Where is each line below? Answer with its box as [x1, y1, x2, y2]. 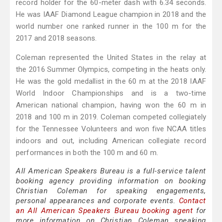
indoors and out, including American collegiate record [16, 136, 206, 146]
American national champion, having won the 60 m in [16, 101, 206, 110]
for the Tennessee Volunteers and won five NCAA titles [16, 124, 206, 134]
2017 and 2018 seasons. [16, 34, 97, 43]
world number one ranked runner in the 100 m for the [16, 22, 206, 31]
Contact [178, 196, 206, 206]
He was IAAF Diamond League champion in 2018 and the [16, 10, 206, 19]
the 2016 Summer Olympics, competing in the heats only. [16, 65, 206, 74]
